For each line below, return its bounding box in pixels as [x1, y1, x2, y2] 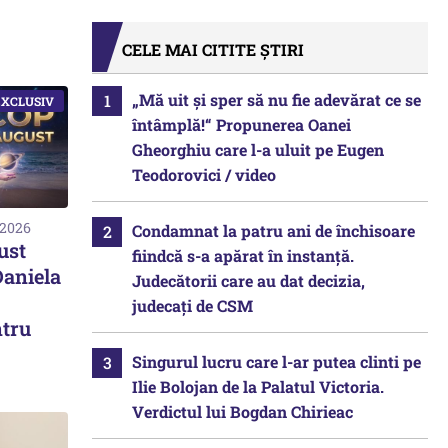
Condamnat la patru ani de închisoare [132, 220, 415, 241]
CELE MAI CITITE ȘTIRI [122, 39, 304, 60]
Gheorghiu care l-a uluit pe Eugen [132, 139, 384, 160]
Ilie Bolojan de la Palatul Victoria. [132, 376, 384, 397]
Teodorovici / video [132, 164, 276, 185]
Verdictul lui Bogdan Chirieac [132, 401, 353, 422]
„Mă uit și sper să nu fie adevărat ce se [132, 89, 421, 110]
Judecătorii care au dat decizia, [132, 270, 365, 291]
